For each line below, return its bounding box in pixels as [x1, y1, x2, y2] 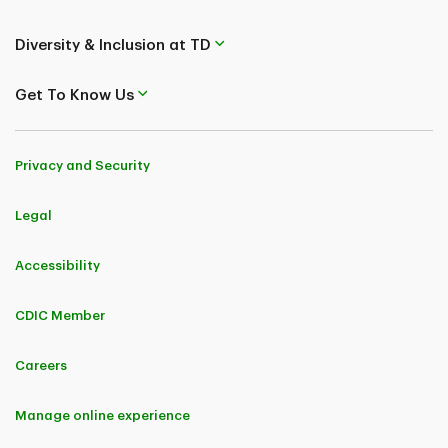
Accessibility [15, 259, 100, 272]
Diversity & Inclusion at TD [15, 37, 211, 53]
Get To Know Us [15, 87, 134, 103]
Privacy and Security [15, 159, 150, 172]
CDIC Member [15, 309, 105, 322]
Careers [15, 359, 67, 372]
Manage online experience [15, 409, 190, 422]
